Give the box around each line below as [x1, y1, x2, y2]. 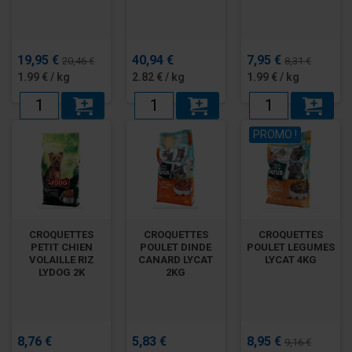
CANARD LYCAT [138, 253, 214, 266]
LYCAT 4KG [264, 253, 317, 266]
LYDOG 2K [38, 266, 85, 278]
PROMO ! [252, 127, 297, 141]
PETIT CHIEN [30, 240, 93, 253]
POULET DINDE [140, 240, 212, 253]
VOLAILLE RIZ [28, 253, 94, 266]
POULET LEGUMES [246, 240, 335, 253]
